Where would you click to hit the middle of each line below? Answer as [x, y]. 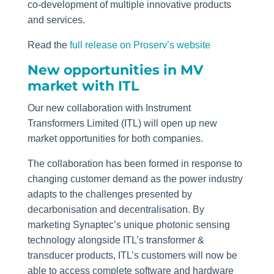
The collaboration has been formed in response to [135, 164]
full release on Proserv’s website [140, 45]
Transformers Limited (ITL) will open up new [122, 124]
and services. [56, 20]
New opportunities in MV [115, 70]
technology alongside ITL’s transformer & [116, 240]
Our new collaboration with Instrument [109, 108]
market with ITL [83, 86]
